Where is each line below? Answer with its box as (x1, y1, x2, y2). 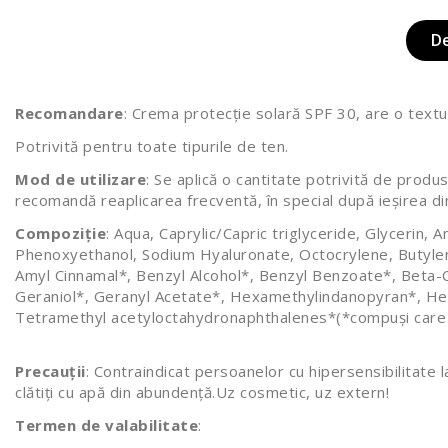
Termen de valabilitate (15, 414, 198, 435)
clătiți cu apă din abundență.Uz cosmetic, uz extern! (15, 381, 394, 402)
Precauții (15, 360, 86, 381)
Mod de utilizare (15, 168, 146, 189)
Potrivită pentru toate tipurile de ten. (15, 135, 289, 156)
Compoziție (15, 222, 106, 243)
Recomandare (15, 102, 124, 123)
